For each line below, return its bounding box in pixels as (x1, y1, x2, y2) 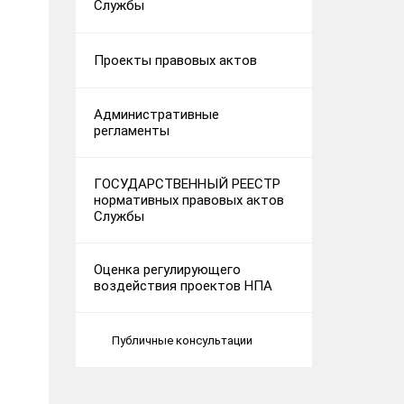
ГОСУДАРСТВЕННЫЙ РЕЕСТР (93, 176, 280, 192)
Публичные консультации (111, 333, 252, 347)
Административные (93, 106, 219, 123)
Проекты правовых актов (93, 52, 257, 69)
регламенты (93, 123, 170, 139)
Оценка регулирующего (93, 262, 241, 278)
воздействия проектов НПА (93, 278, 272, 294)
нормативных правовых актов (93, 192, 284, 208)
